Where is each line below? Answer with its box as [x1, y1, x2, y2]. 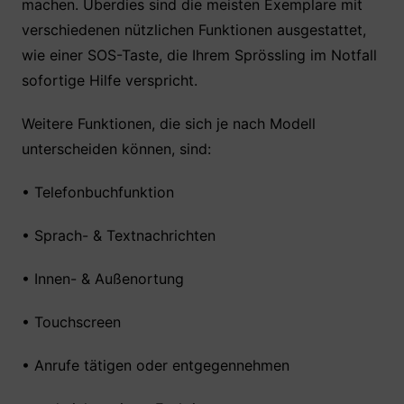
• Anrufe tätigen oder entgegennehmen [21, 356, 289, 374]
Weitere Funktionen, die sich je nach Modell [21, 115, 316, 133]
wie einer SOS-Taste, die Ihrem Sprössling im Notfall [21, 46, 377, 64]
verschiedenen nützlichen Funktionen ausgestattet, [21, 21, 366, 39]
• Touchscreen [21, 313, 121, 331]
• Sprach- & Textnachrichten [21, 226, 216, 244]
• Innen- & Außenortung [21, 270, 184, 288]
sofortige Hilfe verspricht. [21, 71, 202, 89]
